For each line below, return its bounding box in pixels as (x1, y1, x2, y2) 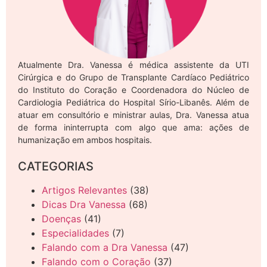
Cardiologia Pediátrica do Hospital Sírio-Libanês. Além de (18, 97, 249, 108)
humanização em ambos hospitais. (18, 135, 152, 145)
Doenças (42, 213, 81, 225)
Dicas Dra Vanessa (42, 198, 126, 211)
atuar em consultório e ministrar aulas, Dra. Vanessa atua (18, 110, 249, 120)
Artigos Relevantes (42, 184, 127, 197)
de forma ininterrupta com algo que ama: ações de (18, 122, 249, 133)
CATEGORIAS (18, 159, 94, 174)
